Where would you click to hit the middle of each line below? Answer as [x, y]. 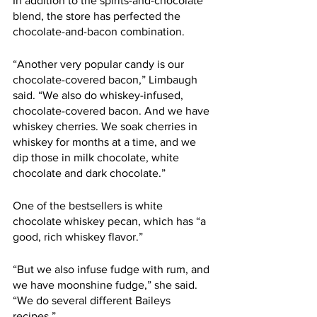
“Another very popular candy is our [100, 64]
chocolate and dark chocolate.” [89, 173]
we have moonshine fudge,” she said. [106, 285]
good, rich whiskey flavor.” [79, 237]
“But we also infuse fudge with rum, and [113, 269]
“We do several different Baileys [93, 300]
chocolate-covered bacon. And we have [113, 111]
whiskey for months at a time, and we [106, 142]
